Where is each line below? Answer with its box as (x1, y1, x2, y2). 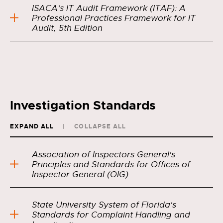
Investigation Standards (10, 98, 156, 113)
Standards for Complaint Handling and (32, 210, 190, 220)
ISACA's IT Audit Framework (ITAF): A (32, 3, 186, 13)
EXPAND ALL (10, 122, 54, 130)
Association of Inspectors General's (32, 149, 175, 160)
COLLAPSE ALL (74, 122, 126, 130)
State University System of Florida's (32, 200, 176, 210)
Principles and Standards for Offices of (32, 159, 190, 170)
